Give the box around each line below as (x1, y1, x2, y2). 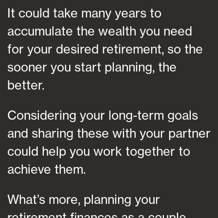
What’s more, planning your (7, 192, 160, 207)
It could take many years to (7, 5, 162, 20)
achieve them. (7, 161, 86, 177)
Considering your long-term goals (7, 107, 198, 123)
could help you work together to (7, 143, 190, 159)
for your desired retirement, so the (7, 41, 203, 56)
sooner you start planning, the (7, 59, 177, 74)
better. (7, 77, 44, 92)
